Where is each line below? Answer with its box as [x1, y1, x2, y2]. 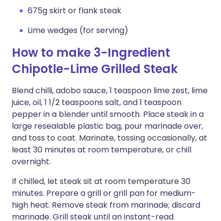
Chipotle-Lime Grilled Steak [12, 61, 178, 77]
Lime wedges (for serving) [28, 25, 128, 36]
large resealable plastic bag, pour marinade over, [12, 120, 203, 132]
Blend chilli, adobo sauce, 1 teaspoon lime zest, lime [12, 85, 208, 96]
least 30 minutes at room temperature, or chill [12, 144, 191, 155]
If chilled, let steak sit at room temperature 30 [12, 176, 190, 187]
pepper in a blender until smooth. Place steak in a [12, 109, 204, 120]
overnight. [12, 156, 51, 167]
